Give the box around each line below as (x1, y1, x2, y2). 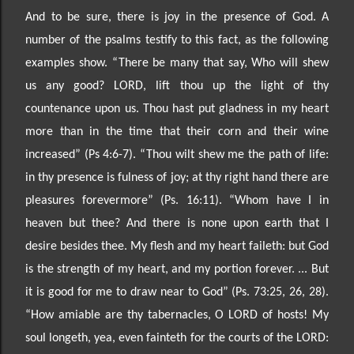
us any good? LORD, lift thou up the (25, 79, 261, 92)
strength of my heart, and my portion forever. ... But (57, 262, 330, 276)
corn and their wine (217, 125, 329, 138)
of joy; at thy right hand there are (156, 171, 330, 184)
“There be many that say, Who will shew (111, 56, 330, 70)
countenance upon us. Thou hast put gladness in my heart (25, 102, 329, 115)
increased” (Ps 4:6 (25, 148, 119, 161)
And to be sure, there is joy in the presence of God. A (25, 10, 329, 24)
